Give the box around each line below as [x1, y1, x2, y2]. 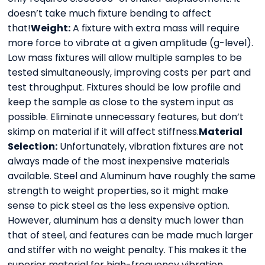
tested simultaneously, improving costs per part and [8, 66, 251, 80]
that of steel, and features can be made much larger [8, 228, 254, 243]
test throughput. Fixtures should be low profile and [8, 80, 241, 95]
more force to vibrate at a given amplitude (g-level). [8, 36, 254, 50]
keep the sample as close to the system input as [8, 95, 234, 109]
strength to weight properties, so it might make [8, 184, 229, 198]
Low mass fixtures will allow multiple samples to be [8, 51, 243, 65]
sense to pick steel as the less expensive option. [8, 199, 230, 213]
